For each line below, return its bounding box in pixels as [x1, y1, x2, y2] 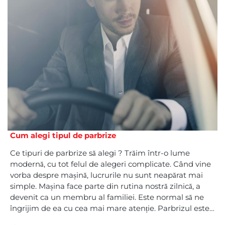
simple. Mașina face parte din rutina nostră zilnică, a [10, 181, 200, 191]
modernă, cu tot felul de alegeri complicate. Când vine [10, 159, 211, 169]
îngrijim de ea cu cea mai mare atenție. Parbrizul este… [10, 203, 214, 213]
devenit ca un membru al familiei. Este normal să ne [10, 192, 204, 202]
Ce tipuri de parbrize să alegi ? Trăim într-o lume [10, 148, 190, 158]
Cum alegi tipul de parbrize [10, 131, 116, 141]
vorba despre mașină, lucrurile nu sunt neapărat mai [10, 170, 203, 180]
